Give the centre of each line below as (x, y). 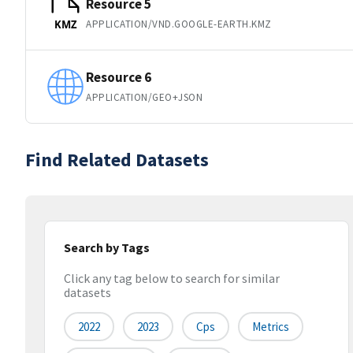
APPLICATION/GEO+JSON (145, 97)
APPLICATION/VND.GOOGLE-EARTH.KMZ (179, 24)
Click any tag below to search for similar (172, 279)
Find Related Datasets (117, 160)
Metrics (271, 327)
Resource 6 (119, 77)
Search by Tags (107, 247)
